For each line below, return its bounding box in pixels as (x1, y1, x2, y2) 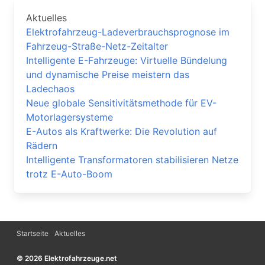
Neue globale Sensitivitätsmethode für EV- (26, 97, 216, 109)
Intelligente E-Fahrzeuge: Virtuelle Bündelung (26, 54, 227, 66)
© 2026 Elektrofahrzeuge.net (17, 254, 117, 263)
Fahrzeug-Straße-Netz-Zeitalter (26, 40, 168, 52)
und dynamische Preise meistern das (26, 69, 189, 80)
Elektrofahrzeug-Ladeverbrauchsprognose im (26, 26, 230, 38)
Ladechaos (26, 83, 75, 95)
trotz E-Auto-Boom (26, 168, 112, 180)
